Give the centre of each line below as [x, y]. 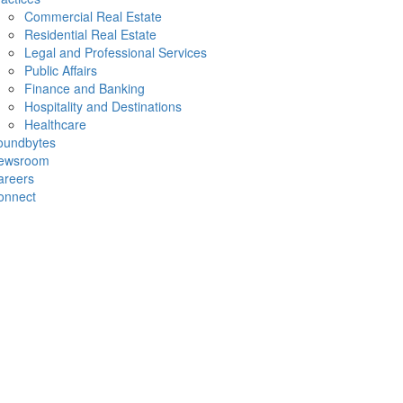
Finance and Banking [84, 88]
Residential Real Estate [90, 34]
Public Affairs [60, 70]
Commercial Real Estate [93, 16]
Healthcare [55, 124]
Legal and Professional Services [115, 52]
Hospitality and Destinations [103, 106]
